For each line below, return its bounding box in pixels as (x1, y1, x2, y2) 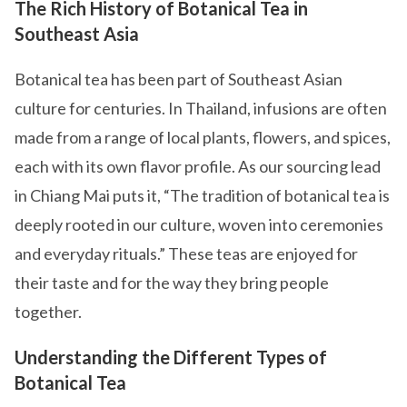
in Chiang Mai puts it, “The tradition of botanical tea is (15, 185, 390, 205)
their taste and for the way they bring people (15, 273, 329, 293)
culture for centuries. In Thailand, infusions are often (15, 98, 387, 118)
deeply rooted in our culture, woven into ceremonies (15, 214, 383, 234)
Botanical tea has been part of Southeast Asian (15, 69, 342, 89)
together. (15, 302, 82, 322)
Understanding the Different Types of (15, 346, 327, 368)
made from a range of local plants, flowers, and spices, (15, 127, 391, 147)
